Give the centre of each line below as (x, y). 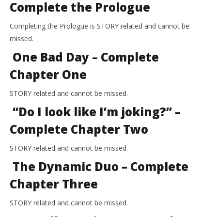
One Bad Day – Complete (84, 57)
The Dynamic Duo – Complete (99, 167)
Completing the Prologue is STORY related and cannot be (100, 26)
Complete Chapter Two (79, 129)
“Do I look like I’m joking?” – (95, 112)
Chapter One (48, 75)
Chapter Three (54, 184)
